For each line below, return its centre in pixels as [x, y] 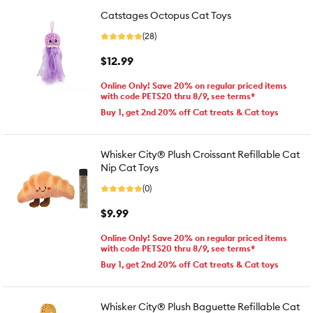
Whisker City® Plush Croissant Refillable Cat [200, 154]
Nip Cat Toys [130, 168]
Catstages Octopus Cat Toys [166, 15]
